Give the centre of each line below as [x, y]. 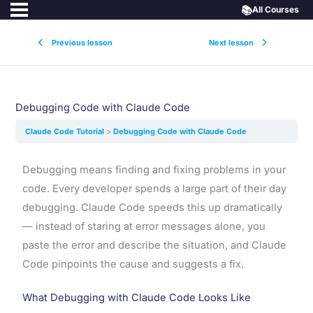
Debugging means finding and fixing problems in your [154, 169]
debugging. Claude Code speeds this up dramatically [152, 207]
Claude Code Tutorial [66, 131]
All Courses [276, 9]
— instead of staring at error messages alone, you [144, 226]
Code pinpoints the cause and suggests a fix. [133, 264]
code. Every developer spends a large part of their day [154, 188]
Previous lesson [82, 42]
